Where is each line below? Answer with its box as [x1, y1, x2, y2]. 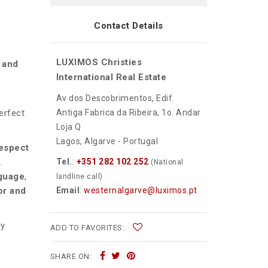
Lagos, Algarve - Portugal [56, 136, 158, 147]
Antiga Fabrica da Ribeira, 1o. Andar [56, 108, 201, 118]
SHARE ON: [50, 252, 94, 261]
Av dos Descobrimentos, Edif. [56, 93, 175, 103]
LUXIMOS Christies [56, 57, 142, 68]
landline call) [56, 172, 103, 181]
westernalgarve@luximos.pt [84, 185, 197, 196]
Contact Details [94, 20, 163, 32]
